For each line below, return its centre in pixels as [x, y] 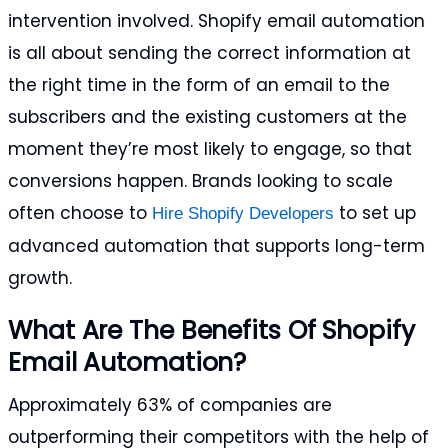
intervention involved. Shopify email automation [216, 21]
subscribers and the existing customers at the [207, 117]
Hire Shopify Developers [243, 214]
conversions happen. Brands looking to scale [200, 181]
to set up [375, 213]
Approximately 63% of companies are [170, 404]
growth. [40, 278]
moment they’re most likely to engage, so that [210, 149]
